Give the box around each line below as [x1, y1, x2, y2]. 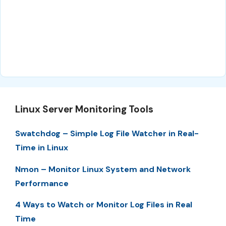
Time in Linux [15, 142, 68, 153]
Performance [15, 178, 69, 189]
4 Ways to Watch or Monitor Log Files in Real [15, 199, 192, 210]
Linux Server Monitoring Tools [15, 103, 153, 116]
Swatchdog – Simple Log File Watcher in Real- [15, 128, 199, 139]
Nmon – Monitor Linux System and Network [15, 163, 191, 175]
